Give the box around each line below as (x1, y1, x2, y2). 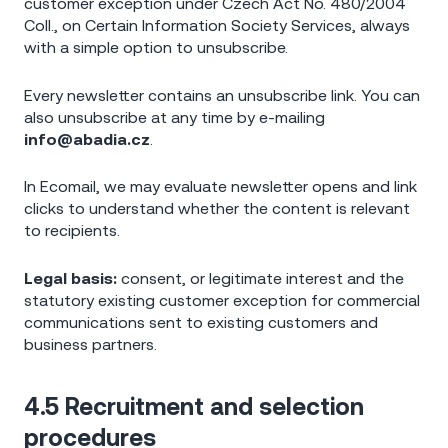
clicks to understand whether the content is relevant (24, 199, 410, 218)
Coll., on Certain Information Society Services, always (24, 16, 410, 35)
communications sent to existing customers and (24, 312, 378, 331)
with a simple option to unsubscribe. (24, 38, 288, 57)
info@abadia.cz (24, 129, 150, 148)
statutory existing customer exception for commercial (24, 290, 420, 309)
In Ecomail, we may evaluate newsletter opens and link (24, 177, 417, 196)
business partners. (24, 334, 157, 353)
